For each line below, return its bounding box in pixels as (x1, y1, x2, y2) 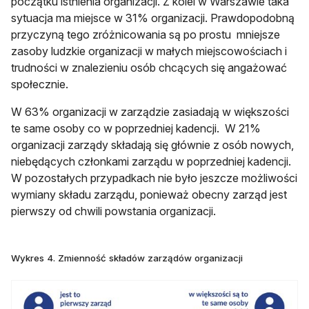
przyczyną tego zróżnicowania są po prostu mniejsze (11, 27, 280, 41)
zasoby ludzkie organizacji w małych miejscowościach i (11, 43, 287, 58)
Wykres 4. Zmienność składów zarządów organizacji (11, 252, 243, 263)
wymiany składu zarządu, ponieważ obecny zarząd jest (11, 187, 287, 201)
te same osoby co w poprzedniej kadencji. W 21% (11, 121, 261, 135)
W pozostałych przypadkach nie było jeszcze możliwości (11, 170, 297, 185)
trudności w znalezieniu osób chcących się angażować (11, 60, 287, 74)
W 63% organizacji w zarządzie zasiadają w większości (11, 104, 289, 119)
